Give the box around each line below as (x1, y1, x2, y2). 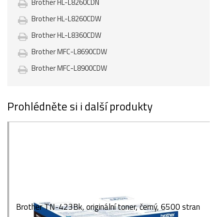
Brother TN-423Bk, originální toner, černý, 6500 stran (16, 201, 200, 213)
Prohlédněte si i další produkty (7, 98, 153, 115)
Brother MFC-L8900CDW (31, 62, 107, 74)
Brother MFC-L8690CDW (31, 46, 107, 57)
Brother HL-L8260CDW (31, 13, 101, 24)
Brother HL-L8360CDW (31, 30, 101, 41)
